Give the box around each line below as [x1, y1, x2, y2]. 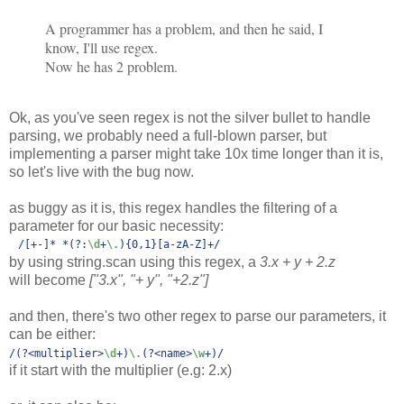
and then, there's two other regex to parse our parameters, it [9, 308, 386, 324]
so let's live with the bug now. [9, 163, 194, 179]
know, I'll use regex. [45, 37, 158, 57]
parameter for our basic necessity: [9, 217, 224, 234]
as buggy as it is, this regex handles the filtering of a [9, 199, 337, 216]
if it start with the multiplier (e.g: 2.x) [9, 362, 232, 378]
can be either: [9, 326, 96, 342]
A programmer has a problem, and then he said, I [45, 18, 323, 38]
